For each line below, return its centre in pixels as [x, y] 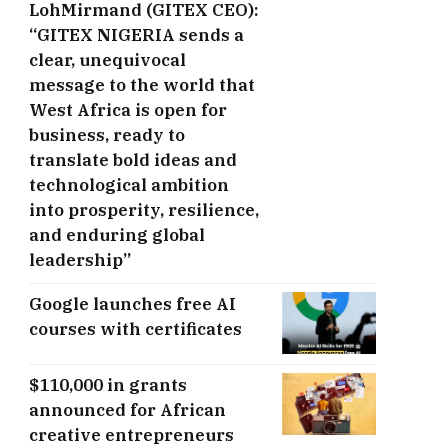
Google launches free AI [132, 304]
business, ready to [107, 135]
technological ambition [129, 185]
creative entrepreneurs [131, 434]
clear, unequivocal [107, 60]
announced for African [127, 409]
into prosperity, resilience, [144, 210]
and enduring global [117, 235]
